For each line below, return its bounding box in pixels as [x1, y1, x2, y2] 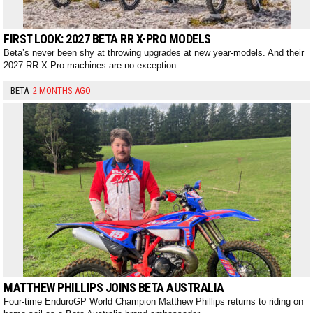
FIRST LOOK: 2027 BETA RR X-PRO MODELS [3, 31, 211, 47]
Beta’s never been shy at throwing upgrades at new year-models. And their [3, 48, 304, 59]
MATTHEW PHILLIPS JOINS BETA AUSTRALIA [3, 280, 224, 296]
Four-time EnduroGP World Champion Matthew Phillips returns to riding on [3, 296, 303, 307]
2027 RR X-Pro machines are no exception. [3, 60, 179, 71]
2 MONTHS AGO [33, 85, 91, 96]
